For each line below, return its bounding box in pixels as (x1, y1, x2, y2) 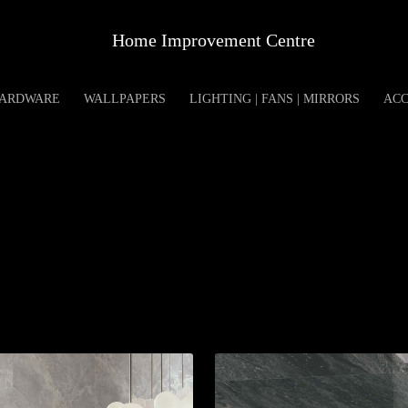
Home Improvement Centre (111, 29, 315, 50)
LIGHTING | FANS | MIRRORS (189, 92, 360, 106)
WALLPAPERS (83, 92, 166, 106)
